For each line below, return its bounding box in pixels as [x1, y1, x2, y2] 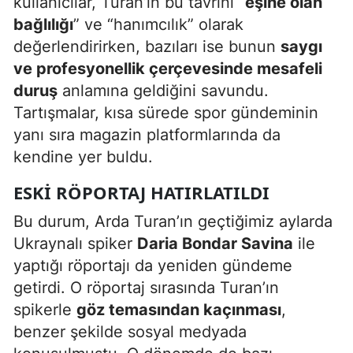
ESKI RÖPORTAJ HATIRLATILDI [13, 180, 269, 204]
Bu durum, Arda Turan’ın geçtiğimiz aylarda [13, 211, 333, 231]
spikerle [13, 299, 76, 319]
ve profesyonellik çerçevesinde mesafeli [13, 58, 322, 78]
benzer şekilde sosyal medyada [13, 321, 247, 341]
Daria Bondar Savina [137, 233, 293, 253]
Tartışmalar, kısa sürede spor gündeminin [13, 102, 318, 122]
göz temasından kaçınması [76, 299, 281, 319]
